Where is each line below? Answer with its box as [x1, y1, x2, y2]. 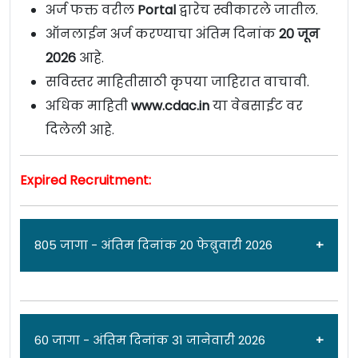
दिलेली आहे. [46, 121, 114, 140]
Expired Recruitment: [20, 171, 151, 190]
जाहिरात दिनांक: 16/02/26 [101, 330, 257, 349]
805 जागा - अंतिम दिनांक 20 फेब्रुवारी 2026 [34, 237, 272, 254]
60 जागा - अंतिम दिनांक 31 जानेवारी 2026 [34, 332, 265, 349]
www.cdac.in [131, 97, 209, 116]
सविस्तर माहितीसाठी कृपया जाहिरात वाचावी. [46, 73, 309, 92]
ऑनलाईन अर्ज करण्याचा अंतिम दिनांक [46, 25, 279, 44]
